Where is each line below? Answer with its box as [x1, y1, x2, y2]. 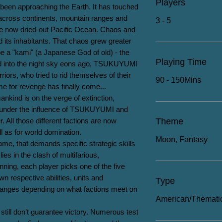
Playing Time [156, 57, 207, 67]
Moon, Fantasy [156, 135, 208, 144]
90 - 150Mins [156, 76, 201, 84]
